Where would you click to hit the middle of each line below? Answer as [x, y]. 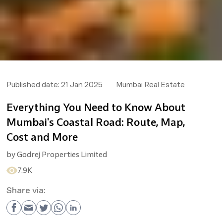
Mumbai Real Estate [150, 85]
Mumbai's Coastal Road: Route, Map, [95, 122]
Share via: [26, 191]
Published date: [33, 85]
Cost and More [42, 137]
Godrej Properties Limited [62, 155]
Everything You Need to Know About [96, 108]
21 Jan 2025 [82, 85]
